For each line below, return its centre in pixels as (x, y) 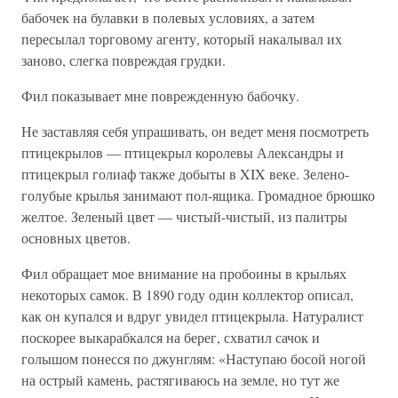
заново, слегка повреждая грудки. (123, 60)
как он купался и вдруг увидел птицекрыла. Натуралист (192, 316)
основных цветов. (76, 238)
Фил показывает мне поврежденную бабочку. (160, 96)
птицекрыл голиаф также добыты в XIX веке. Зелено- (185, 174)
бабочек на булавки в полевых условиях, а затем (168, 17)
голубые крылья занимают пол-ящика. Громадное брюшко (198, 195)
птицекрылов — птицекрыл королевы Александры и (183, 152)
